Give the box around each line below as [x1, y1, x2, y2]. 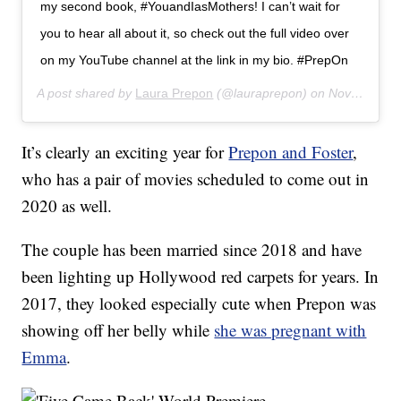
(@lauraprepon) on [213, 86, 329, 101]
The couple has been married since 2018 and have [21, 238, 363, 261]
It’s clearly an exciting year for [21, 141, 229, 164]
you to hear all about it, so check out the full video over [40, 26, 350, 41]
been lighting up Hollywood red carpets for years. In [21, 265, 380, 288]
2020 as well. [21, 194, 113, 218]
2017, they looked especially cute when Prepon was [21, 292, 377, 315]
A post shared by [37, 86, 136, 101]
